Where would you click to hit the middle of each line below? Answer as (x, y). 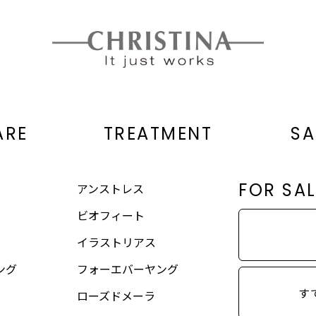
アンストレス (110, 188)
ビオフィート (110, 215)
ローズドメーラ (116, 295)
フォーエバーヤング (127, 268)
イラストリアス (116, 242)
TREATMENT (158, 133)
